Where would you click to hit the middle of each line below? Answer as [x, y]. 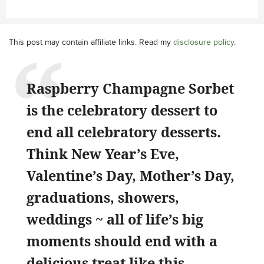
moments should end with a [122, 241]
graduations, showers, [103, 197]
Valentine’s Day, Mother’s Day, [131, 176]
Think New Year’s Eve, [103, 154]
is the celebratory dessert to [122, 110]
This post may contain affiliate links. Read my [91, 42]
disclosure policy [204, 42]
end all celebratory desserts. [124, 132]
